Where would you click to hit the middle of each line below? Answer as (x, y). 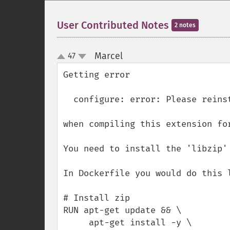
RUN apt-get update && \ (122, 210)
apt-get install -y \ (76, 223)
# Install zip (97, 198)
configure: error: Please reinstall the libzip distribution (68, 99)
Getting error (99, 75)
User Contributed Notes (114, 25)
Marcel (108, 56)
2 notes (185, 25)
